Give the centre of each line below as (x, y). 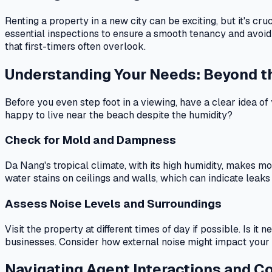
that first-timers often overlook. (75, 46)
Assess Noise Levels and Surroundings (113, 203)
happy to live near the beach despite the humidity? (119, 115)
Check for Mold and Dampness (90, 140)
